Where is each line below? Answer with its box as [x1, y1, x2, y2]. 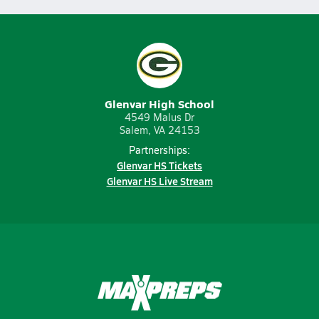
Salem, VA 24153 [119, 123, 200, 137]
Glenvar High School [105, 95, 214, 112]
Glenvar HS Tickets [117, 158, 202, 172]
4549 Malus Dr [125, 110, 194, 124]
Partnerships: [129, 143, 190, 157]
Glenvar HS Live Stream [106, 174, 213, 188]
